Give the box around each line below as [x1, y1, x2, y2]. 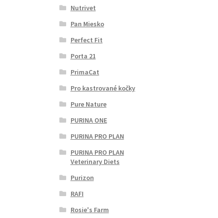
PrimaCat [70, 67, 99, 76]
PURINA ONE [70, 115, 107, 125]
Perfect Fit [70, 35, 103, 44]
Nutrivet [70, 3, 96, 12]
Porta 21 [70, 51, 96, 60]
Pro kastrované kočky [70, 83, 135, 92]
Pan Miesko [70, 19, 104, 28]
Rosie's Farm [70, 205, 109, 214]
